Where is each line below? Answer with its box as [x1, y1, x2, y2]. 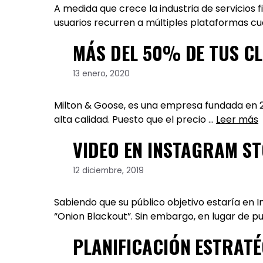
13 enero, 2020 [73, 68, 130, 79]
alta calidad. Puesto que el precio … [54, 112, 216, 126]
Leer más [216, 112, 258, 126]
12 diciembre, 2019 [73, 164, 144, 176]
